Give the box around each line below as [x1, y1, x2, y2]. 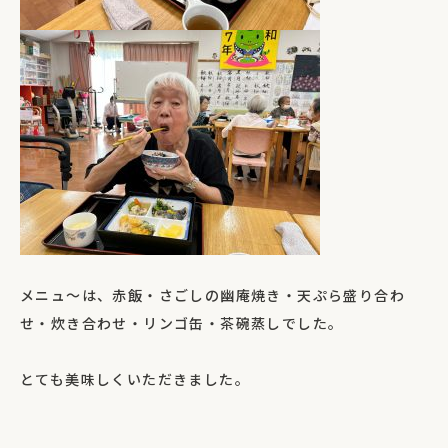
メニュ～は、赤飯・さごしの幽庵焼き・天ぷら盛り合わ [20, 287, 405, 307]
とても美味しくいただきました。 [20, 371, 250, 391]
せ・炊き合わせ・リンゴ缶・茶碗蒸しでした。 [20, 315, 344, 335]
